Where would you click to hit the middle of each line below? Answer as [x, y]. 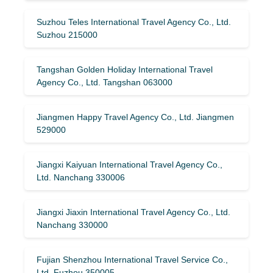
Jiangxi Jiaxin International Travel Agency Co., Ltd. [133, 212]
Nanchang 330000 [72, 225]
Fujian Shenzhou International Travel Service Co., [132, 259]
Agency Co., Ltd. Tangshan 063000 [105, 82]
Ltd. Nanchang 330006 [81, 177]
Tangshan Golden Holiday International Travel [125, 69]
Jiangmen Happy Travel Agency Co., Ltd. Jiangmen [135, 117]
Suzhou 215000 [67, 34]
